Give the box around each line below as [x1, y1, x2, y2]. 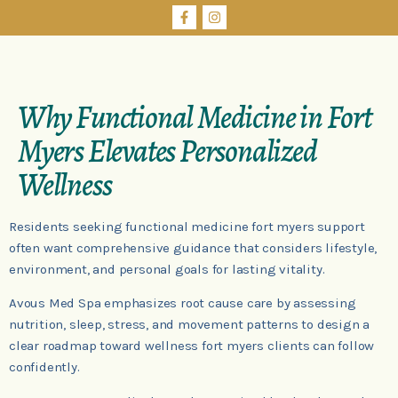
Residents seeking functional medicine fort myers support [9, 219, 365, 235]
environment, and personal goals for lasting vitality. [9, 261, 325, 277]
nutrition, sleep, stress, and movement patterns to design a [9, 316, 370, 333]
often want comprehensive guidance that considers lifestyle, [9, 240, 378, 256]
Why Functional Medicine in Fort [18, 96, 371, 139]
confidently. [9, 359, 80, 376]
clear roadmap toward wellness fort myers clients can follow [9, 338, 375, 354]
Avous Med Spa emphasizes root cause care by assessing [9, 295, 356, 312]
